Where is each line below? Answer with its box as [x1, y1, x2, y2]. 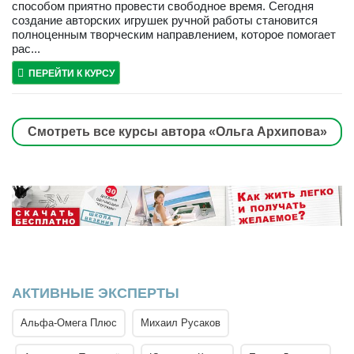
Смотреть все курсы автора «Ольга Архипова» [27, 124, 327, 138]
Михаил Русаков [141, 317, 220, 330]
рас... [12, 41, 40, 55]
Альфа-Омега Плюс [21, 317, 117, 330]
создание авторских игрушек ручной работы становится [12, 13, 318, 27]
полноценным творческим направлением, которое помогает [12, 27, 336, 41]
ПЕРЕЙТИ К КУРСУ [28, 67, 115, 79]
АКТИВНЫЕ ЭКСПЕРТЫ [12, 285, 179, 302]
